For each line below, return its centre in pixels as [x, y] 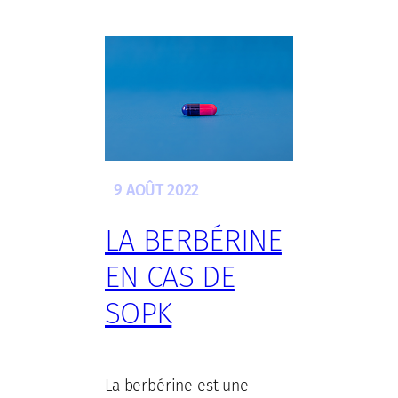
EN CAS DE [170, 277]
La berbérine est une [177, 385]
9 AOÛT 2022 [157, 190]
